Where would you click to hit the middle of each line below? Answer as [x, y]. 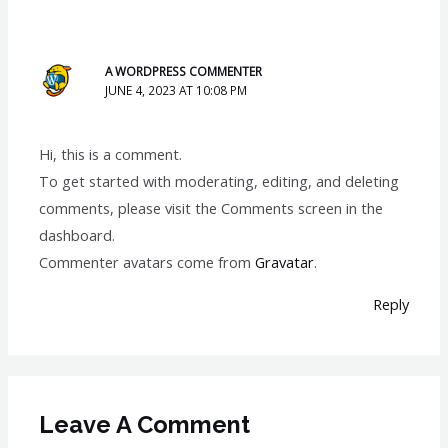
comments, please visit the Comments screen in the [211, 208]
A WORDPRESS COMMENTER [184, 71]
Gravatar [285, 262]
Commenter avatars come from [147, 262]
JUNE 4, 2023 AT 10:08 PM [176, 90]
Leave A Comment [145, 424]
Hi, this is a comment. [111, 154]
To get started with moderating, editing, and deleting [219, 181]
